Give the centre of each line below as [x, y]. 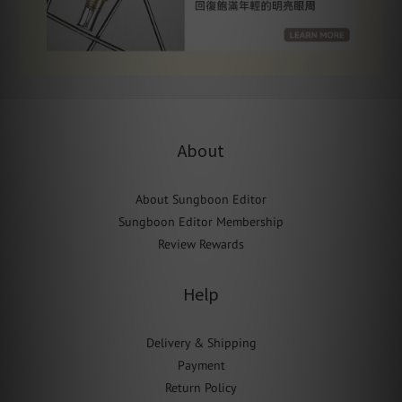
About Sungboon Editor [201, 200]
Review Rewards [201, 245]
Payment [201, 366]
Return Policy [201, 388]
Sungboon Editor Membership [201, 222]
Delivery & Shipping [201, 343]
